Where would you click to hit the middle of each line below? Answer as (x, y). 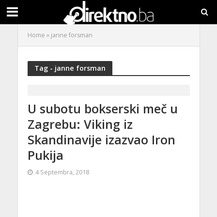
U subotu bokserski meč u (102, 108)
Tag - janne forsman (70, 68)
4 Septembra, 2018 (62, 172)
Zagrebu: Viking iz (80, 124)
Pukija (45, 155)
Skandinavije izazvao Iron (101, 139)
